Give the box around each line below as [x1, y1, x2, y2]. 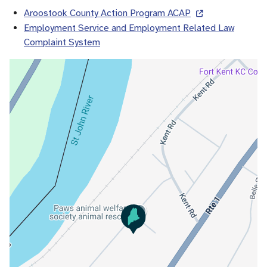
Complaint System [24, 36, 100, 48]
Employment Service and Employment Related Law [24, 22, 234, 34]
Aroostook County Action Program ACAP [24, 7, 191, 19]
